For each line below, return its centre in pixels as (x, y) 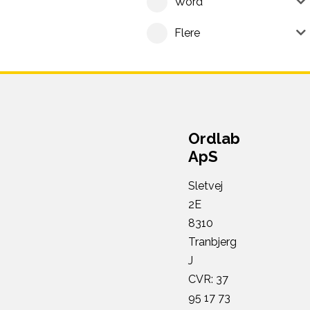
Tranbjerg (212, 242)
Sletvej (205, 186)
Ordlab (214, 139)
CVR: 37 (208, 280)
